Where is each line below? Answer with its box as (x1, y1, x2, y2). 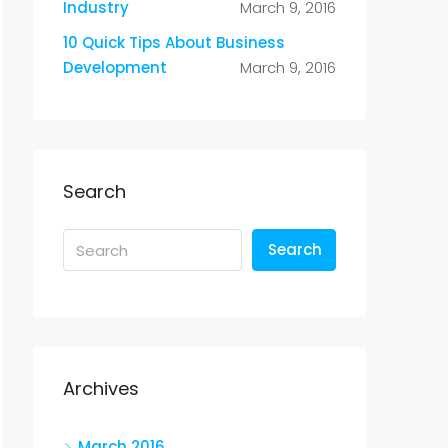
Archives (63, 376, 139, 401)
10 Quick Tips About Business (63, 32, 285, 53)
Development (63, 57, 167, 78)
